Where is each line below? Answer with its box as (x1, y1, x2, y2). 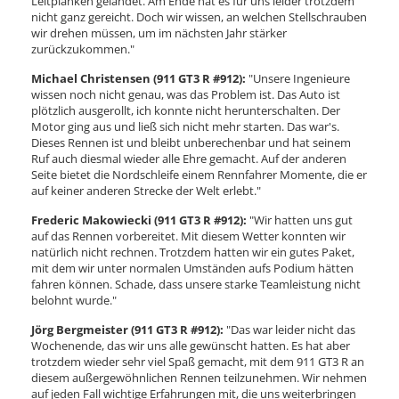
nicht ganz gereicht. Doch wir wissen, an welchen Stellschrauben (31, 9, 367, 25)
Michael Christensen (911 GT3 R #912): (31, 70, 246, 86)
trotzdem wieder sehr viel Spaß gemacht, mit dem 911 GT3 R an (31, 354, 364, 370)
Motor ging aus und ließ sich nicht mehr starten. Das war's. (31, 118, 339, 134)
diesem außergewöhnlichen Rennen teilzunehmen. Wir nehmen (31, 370, 367, 386)
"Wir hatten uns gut (247, 212, 353, 228)
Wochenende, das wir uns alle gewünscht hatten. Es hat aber (31, 338, 350, 354)
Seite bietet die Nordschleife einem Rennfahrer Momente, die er (31, 167, 367, 183)
